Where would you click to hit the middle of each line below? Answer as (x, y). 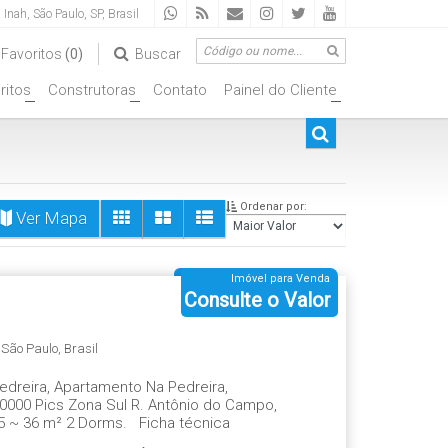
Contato (180, 90)
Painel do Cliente (280, 90)
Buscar (158, 54)
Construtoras (92, 90)
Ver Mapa (49, 218)
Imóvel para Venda (280, 278)
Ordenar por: (272, 206)
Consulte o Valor (257, 300)
